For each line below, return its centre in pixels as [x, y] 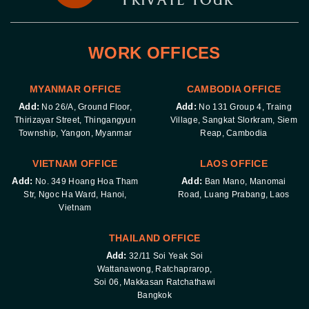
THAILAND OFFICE [154, 238]
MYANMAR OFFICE [75, 89]
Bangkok [154, 295]
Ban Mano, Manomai [244, 181]
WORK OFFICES [154, 53]
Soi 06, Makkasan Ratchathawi [154, 282]
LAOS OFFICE [234, 163]
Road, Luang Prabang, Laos [234, 194]
